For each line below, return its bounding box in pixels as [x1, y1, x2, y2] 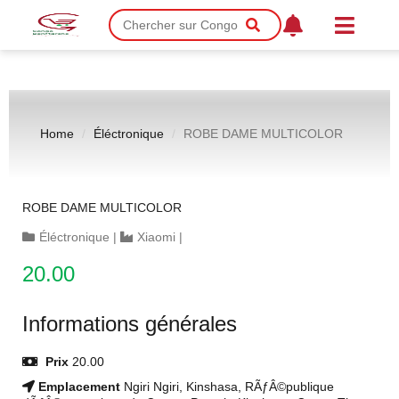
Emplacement [35, 379, 124, 394]
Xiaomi [137, 230, 175, 244]
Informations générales [22, 312, 237, 336]
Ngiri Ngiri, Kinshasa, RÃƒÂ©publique [124, 379, 334, 394]
